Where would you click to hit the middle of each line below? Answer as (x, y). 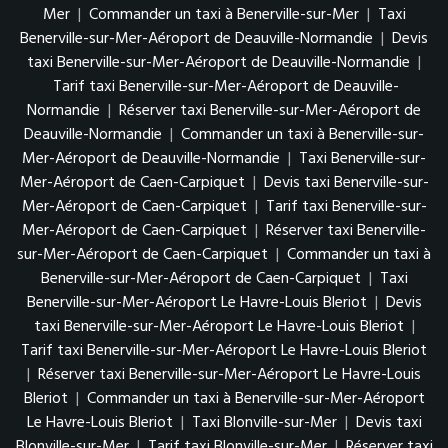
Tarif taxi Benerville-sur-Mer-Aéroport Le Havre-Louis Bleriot (224, 350)
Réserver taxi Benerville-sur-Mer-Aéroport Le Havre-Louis (229, 374)
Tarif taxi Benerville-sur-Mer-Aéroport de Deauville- (226, 86)
